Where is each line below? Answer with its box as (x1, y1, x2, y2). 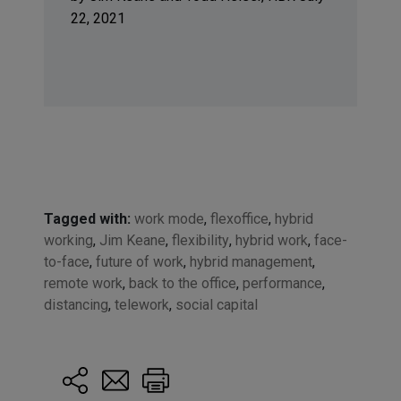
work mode (133, 210, 204, 228)
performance (242, 275, 322, 293)
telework (114, 296, 169, 314)
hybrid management (189, 253, 312, 271)
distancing (43, 296, 108, 314)
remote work (43, 275, 123, 293)
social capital (175, 296, 258, 314)
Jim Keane (98, 232, 166, 250)
